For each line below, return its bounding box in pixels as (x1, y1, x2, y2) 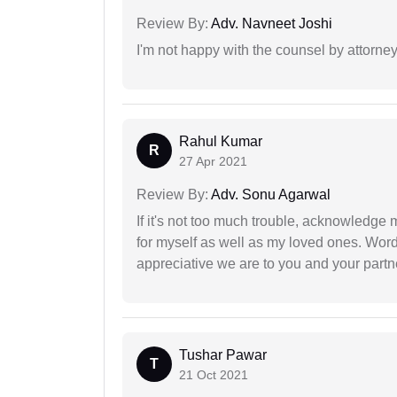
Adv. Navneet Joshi (208, 16, 332, 32)
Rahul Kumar (179, 134, 262, 150)
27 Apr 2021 (179, 154, 247, 169)
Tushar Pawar (179, 347, 267, 363)
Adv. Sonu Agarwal (208, 187, 331, 203)
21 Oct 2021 (179, 368, 248, 383)
